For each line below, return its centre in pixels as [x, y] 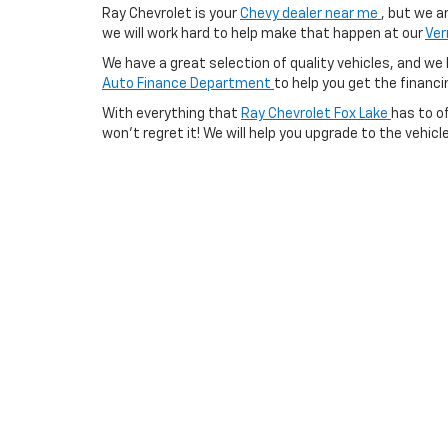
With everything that [171, 114]
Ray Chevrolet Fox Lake [316, 114]
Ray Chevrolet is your [171, 14]
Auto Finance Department [188, 84]
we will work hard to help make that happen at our [263, 34]
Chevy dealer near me [310, 14]
